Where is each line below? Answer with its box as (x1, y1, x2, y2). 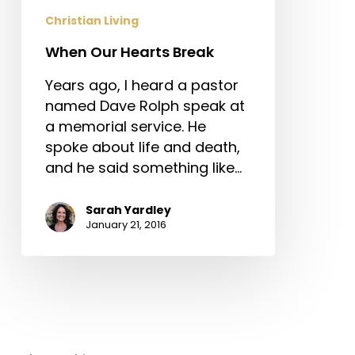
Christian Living (44, 12, 139, 29)
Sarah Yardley (85, 201, 171, 218)
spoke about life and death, (44, 136, 240, 157)
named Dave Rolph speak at (44, 95, 245, 116)
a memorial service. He (44, 116, 206, 136)
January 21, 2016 (85, 216, 166, 232)
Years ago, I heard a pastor (44, 74, 239, 95)
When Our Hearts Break (44, 41, 214, 62)
